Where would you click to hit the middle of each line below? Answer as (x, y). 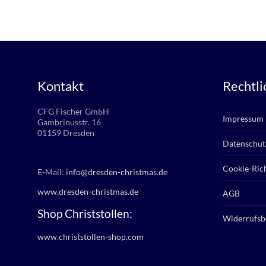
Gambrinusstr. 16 (69, 122)
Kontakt (61, 86)
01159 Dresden (66, 133)
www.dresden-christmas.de (88, 191)
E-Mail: (52, 172)
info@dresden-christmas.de (117, 172)
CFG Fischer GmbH (73, 111)
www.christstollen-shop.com (91, 237)
